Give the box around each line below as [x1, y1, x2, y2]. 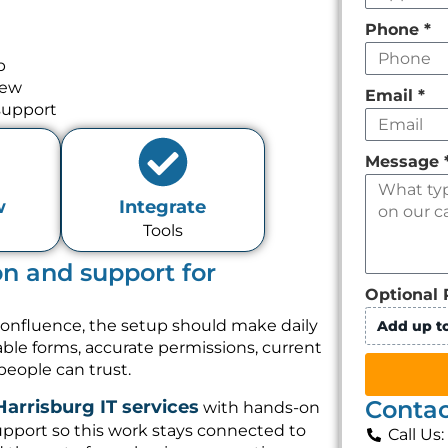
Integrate [119, 196, 207, 219]
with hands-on [199, 398, 320, 418]
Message [365, 152, 445, 171]
